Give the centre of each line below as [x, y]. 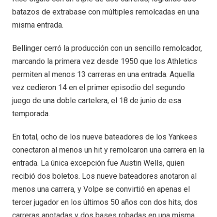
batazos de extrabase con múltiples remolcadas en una [106, 12]
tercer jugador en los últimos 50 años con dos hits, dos [105, 202]
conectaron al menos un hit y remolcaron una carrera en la [108, 150]
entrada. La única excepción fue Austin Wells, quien [98, 163]
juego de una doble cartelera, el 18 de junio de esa [97, 101]
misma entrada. [38, 25]
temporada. [31, 114]
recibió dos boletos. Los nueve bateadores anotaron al [104, 176]
